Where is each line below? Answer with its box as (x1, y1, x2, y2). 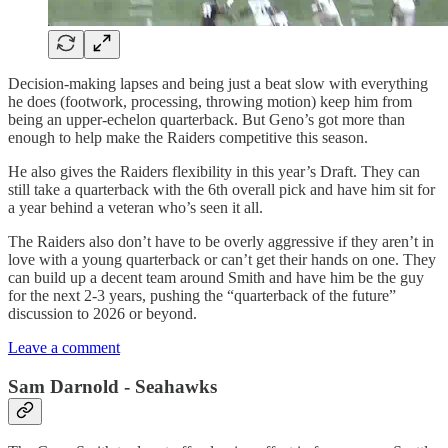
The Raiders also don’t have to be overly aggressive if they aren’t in (8, 232, 434, 250)
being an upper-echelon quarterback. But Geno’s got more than (8, 110, 405, 128)
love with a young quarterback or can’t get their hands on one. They (8, 250, 436, 268)
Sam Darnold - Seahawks (8, 375, 217, 397)
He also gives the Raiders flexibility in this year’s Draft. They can (8, 162, 420, 180)
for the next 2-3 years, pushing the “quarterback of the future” (8, 286, 396, 304)
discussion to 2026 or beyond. (8, 304, 197, 322)
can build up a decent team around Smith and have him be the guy (8, 268, 424, 286)
